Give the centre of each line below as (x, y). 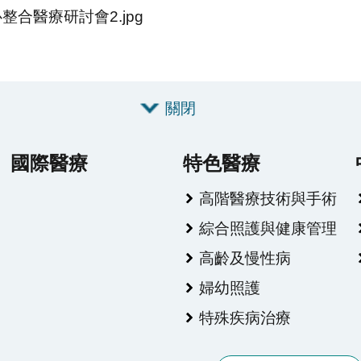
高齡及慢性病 (245, 258)
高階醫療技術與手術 (268, 199)
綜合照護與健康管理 (268, 228)
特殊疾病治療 (245, 318)
